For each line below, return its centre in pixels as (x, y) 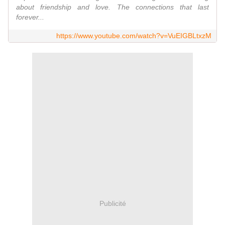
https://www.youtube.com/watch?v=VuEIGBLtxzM (134, 36)
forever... (30, 17)
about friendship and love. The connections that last (113, 7)
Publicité (113, 203)
